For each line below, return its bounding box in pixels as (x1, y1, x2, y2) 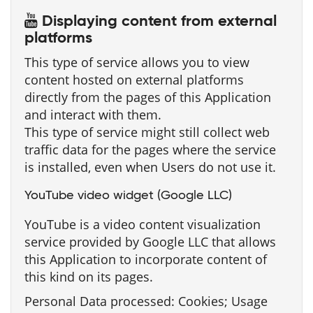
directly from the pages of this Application (24, 89, 271, 105)
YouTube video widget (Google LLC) (24, 189, 232, 202)
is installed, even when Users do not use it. (24, 159, 276, 175)
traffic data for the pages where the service (24, 141, 276, 158)
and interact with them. (24, 106, 161, 123)
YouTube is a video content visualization (24, 216, 261, 233)
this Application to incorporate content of (24, 251, 267, 268)
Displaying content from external (38, 14, 277, 29)
